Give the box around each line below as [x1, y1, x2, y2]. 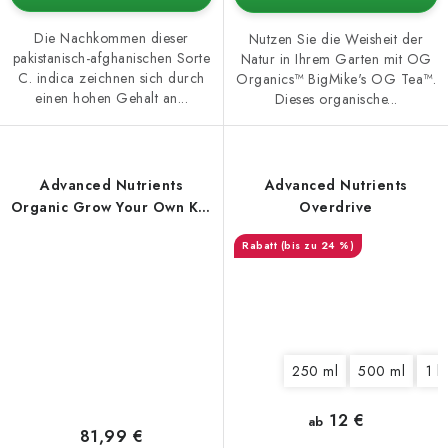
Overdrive [299, 196, 373, 217]
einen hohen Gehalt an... [35, 87, 188, 108]
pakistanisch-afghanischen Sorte [12, 47, 211, 68]
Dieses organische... [274, 88, 398, 109]
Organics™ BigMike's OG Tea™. [236, 68, 436, 89]
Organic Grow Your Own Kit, [10, 196, 213, 217]
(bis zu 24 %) [280, 237, 354, 253]
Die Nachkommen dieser [34, 27, 189, 48]
